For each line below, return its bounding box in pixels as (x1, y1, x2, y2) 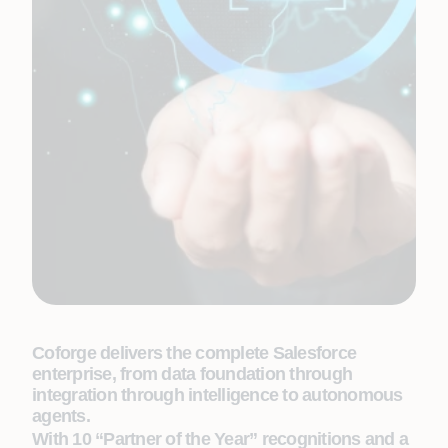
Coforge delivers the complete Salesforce (32, 343, 356, 363)
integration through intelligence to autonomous (32, 385, 403, 405)
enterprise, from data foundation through (32, 364, 352, 384)
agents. (32, 406, 90, 426)
